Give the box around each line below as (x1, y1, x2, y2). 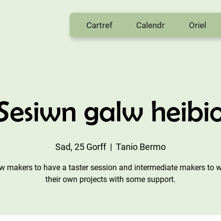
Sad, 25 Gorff (55, 141, 106, 152)
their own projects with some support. (45, 174, 176, 184)
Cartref (86, 20, 112, 30)
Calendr (136, 20, 165, 30)
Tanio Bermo (116, 141, 166, 152)
